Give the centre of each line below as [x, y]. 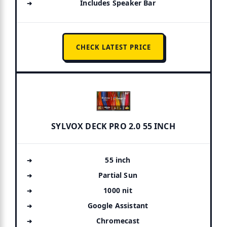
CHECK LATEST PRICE [113, 47]
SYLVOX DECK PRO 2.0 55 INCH [113, 126]
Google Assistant [118, 205]
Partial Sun [118, 175]
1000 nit [118, 190]
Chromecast [118, 220]
